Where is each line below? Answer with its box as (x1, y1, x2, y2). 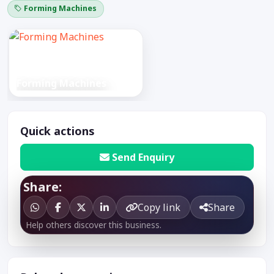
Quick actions (20, 123, 95, 138)
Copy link (138, 201, 181, 215)
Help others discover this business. (26, 219, 161, 231)
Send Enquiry (112, 150, 174, 165)
